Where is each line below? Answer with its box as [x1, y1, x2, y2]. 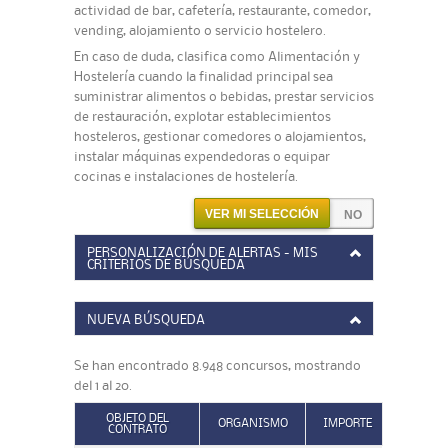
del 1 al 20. [74, 380, 132, 392]
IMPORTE [323, 418, 372, 429]
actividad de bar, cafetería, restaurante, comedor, [74, 5, 371, 17]
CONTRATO [107, 424, 167, 435]
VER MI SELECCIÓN [205, 207, 319, 221]
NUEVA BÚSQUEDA [87, 314, 205, 326]
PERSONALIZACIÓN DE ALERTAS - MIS [87, 247, 318, 259]
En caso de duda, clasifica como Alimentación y [74, 51, 360, 63]
